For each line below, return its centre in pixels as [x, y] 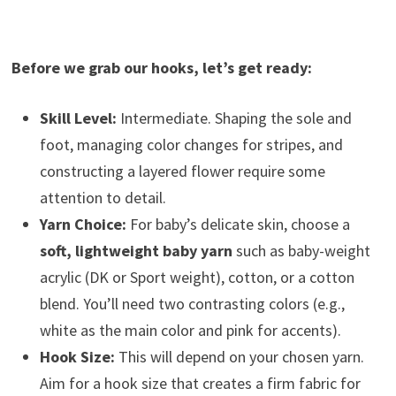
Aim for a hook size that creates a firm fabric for [200, 383]
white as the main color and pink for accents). [190, 330]
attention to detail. [103, 198]
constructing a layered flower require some [182, 171]
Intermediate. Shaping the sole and [234, 118]
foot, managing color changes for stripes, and [191, 145]
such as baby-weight [301, 251]
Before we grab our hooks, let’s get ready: [161, 68]
